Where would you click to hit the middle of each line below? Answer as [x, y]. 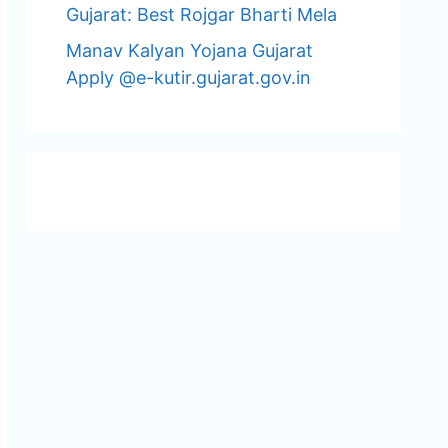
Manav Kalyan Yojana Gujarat [189, 50]
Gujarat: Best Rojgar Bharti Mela [201, 14]
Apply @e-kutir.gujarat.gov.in [188, 77]
